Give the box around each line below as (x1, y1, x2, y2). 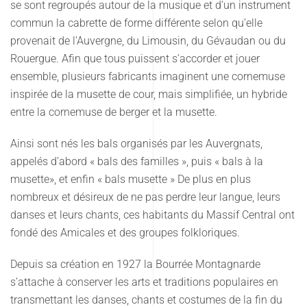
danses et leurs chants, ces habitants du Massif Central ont (10, 208, 295, 221)
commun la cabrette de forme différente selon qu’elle (10, 16, 262, 29)
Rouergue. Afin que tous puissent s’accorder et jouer (10, 51, 260, 65)
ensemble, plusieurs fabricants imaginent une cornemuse (10, 69, 285, 83)
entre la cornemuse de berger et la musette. (10, 105, 217, 119)
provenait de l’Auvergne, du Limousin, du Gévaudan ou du (10, 34, 286, 47)
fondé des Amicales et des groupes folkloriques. (10, 225, 240, 239)
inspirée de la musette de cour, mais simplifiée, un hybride (10, 87, 287, 101)
